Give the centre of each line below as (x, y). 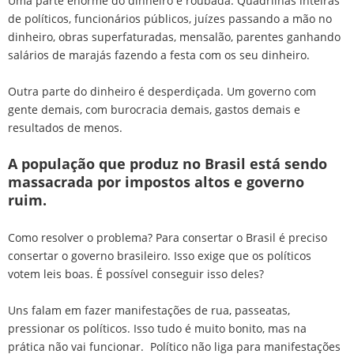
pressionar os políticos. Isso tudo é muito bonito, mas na (157, 328)
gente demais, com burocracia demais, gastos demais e (154, 109)
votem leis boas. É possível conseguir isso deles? (137, 273)
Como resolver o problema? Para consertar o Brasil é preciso (168, 237)
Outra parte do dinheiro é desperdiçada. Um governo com (162, 91)
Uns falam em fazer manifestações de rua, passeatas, (149, 310)
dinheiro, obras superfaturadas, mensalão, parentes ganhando (174, 36)
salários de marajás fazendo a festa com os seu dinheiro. (160, 55)
